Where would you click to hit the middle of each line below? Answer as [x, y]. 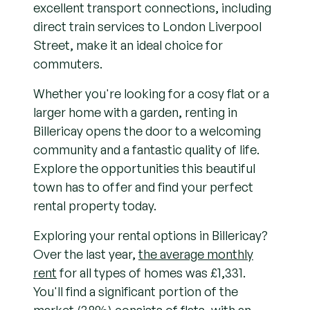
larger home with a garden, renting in [135, 112]
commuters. [68, 64]
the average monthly [196, 254]
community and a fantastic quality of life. [146, 149]
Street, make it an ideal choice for [128, 45]
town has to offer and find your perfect [143, 187]
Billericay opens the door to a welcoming [147, 131]
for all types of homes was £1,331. [151, 273]
